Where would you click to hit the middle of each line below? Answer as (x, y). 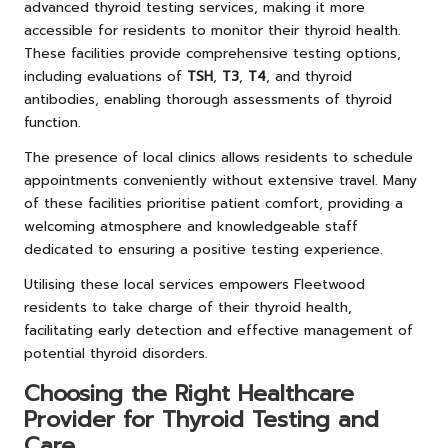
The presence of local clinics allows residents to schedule (218, 157)
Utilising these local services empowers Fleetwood (194, 284)
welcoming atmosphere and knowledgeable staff (191, 226)
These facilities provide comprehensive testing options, (212, 53)
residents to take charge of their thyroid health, (188, 307)
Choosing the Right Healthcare (189, 393)
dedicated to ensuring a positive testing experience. (203, 249)
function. (52, 122)
